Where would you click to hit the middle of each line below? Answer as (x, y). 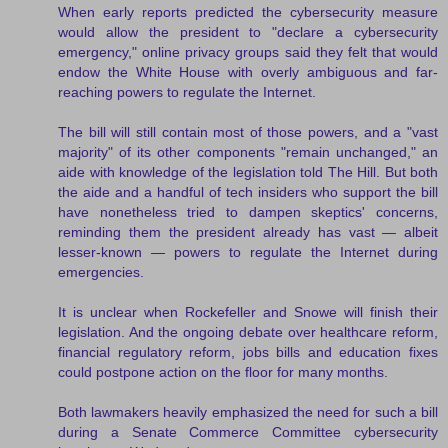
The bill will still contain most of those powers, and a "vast (248, 131)
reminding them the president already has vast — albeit (248, 231)
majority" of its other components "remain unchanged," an (248, 151)
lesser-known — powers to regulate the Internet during (248, 251)
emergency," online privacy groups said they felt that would (248, 51)
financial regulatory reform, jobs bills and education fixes (248, 351)
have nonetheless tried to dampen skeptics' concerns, (248, 211)
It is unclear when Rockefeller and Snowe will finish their (248, 311)
